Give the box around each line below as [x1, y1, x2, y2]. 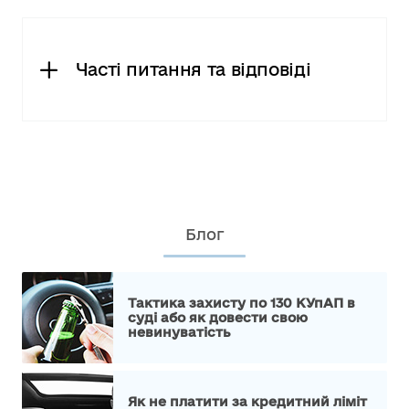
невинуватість [128, 323, 231, 340]
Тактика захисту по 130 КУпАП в [128, 294, 355, 310]
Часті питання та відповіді [75, 59, 311, 79]
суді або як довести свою [128, 309, 308, 325]
